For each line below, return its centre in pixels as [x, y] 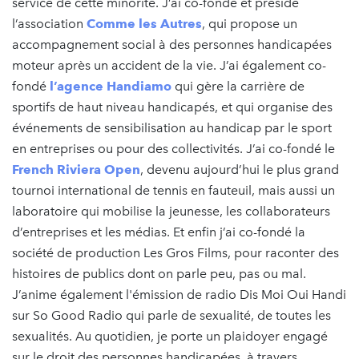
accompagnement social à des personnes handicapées [172, 44]
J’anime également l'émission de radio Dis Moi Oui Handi [179, 294]
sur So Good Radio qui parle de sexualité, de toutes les [171, 315]
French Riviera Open [76, 169]
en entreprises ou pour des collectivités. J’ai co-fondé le [173, 148]
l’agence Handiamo [111, 86]
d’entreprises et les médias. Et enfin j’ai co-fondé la [159, 232]
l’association [49, 23]
